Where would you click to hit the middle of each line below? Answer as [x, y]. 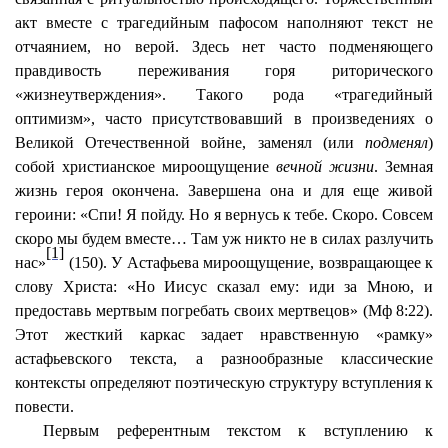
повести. [44, 406]
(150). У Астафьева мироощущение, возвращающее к [248, 262]
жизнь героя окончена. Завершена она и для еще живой [224, 190]
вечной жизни [325, 166]
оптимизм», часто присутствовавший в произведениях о [224, 118]
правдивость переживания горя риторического [224, 70]
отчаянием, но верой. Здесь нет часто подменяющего [224, 46]
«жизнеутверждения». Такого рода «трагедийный [224, 94]
